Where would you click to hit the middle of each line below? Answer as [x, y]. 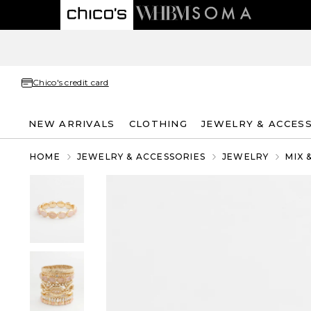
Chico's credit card [71, 82]
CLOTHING [158, 123]
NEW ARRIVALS [72, 123]
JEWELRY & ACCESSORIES [141, 157]
